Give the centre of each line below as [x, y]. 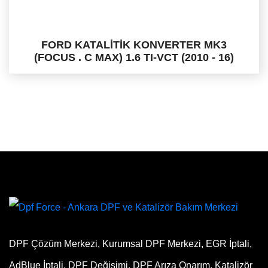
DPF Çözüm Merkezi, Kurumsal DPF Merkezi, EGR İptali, [130, 243]
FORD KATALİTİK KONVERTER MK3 [134, 45]
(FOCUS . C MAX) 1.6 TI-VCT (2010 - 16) [134, 57]
